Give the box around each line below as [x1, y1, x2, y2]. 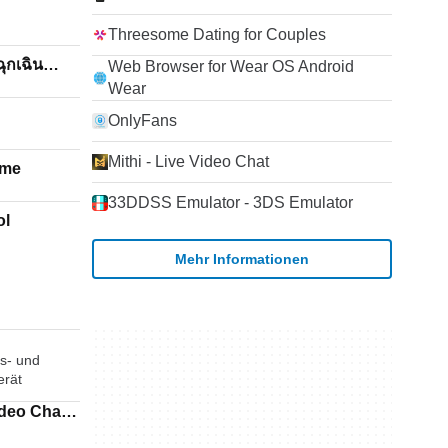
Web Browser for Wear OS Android [108, 58, 354, 75]
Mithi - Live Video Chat [108, 153, 269, 170]
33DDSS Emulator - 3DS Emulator [108, 194, 353, 211]
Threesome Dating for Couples [108, 26, 326, 43]
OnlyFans [108, 112, 177, 129]
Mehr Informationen [175, 250, 309, 267]
